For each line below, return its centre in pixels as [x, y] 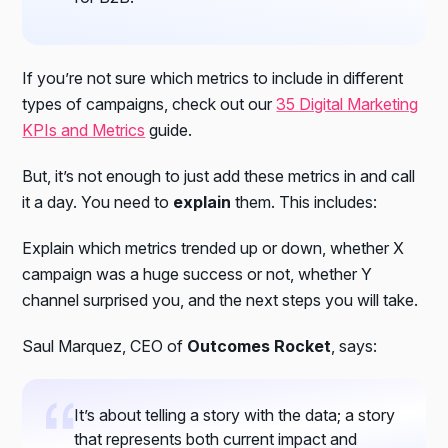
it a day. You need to [98, 201]
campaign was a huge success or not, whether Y [197, 273]
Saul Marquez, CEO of [105, 345]
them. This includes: [306, 201]
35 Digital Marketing [347, 103]
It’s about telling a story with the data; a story [235, 414]
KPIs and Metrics [84, 129]
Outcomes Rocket [259, 345]
